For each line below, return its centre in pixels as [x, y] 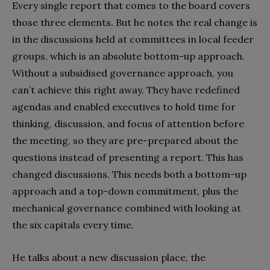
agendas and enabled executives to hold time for [124, 106]
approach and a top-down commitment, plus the [125, 191]
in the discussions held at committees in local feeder [133, 39]
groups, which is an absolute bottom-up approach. [128, 56]
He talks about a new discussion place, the [109, 257]
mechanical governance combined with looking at [127, 208]
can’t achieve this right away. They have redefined [126, 89]
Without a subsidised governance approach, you [123, 73]
